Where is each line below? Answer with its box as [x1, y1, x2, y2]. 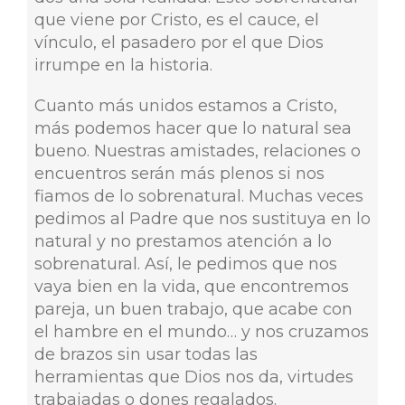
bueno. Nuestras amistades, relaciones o [33, 140, 361, 161]
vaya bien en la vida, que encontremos [33, 276, 349, 297]
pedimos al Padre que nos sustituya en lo [33, 208, 371, 229]
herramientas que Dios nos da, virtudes [33, 366, 353, 387]
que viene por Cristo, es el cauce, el [33, 9, 319, 30]
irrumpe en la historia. [33, 54, 212, 75]
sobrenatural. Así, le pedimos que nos [33, 253, 337, 274]
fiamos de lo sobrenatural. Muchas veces [33, 185, 363, 206]
